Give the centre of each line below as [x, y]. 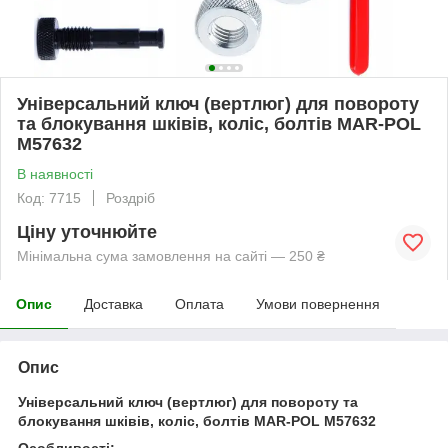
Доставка [113, 303]
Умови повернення [318, 303]
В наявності [55, 173]
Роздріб [130, 197]
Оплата [199, 303]
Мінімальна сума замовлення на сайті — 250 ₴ [171, 255]
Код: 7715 [49, 197]
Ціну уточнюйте [87, 231]
